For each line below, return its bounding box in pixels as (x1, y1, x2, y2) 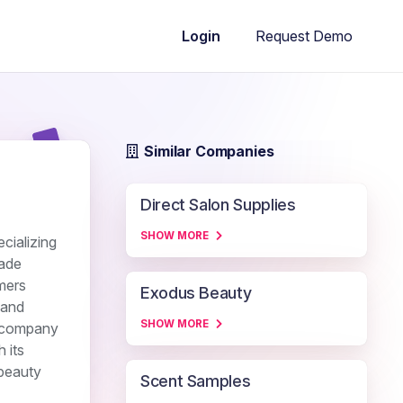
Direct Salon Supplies (140, 195, 296, 214)
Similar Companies (144, 142, 274, 160)
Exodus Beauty (140, 283, 252, 302)
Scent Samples (140, 372, 251, 390)
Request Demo (255, 26, 353, 45)
